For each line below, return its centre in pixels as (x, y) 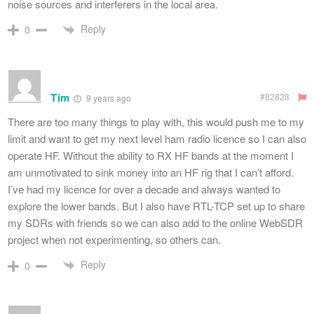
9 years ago (108, 97)
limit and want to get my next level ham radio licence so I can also (157, 138)
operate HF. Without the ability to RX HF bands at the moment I (151, 155)
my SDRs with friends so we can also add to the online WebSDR (155, 222)
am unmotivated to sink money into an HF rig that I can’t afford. (151, 172)
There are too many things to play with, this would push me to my (156, 121)
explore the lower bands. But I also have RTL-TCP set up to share (156, 205)
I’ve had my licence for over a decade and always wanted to (144, 189)
